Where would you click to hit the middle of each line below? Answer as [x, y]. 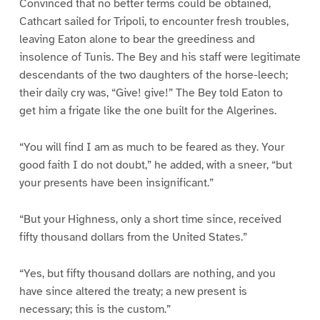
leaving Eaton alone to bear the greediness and [137, 40]
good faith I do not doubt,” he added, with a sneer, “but [155, 165]
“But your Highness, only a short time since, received [150, 219]
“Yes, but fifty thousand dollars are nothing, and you [147, 273]
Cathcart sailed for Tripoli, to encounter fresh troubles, [154, 22]
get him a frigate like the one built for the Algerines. [147, 111]
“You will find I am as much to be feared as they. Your [151, 147]
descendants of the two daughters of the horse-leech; [153, 75]
